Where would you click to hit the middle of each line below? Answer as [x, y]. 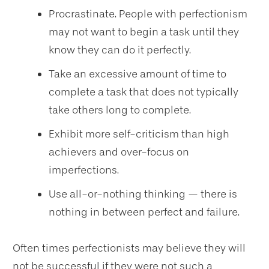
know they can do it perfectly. [120, 50]
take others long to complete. [120, 110]
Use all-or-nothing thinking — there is [143, 194]
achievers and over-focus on [119, 152]
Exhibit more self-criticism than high [139, 134]
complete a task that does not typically [144, 92]
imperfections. [84, 170]
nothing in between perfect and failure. [144, 212]
